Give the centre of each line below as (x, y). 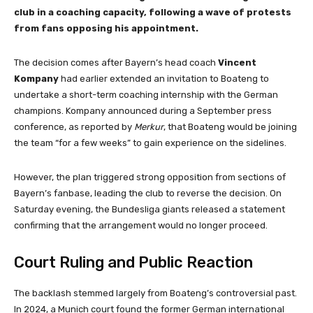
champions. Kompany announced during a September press (143, 110)
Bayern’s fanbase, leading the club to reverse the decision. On (148, 193)
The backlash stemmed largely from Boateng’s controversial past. (155, 293)
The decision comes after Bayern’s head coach (116, 62)
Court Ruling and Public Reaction (133, 262)
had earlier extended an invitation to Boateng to (164, 78)
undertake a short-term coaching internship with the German (146, 94)
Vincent (237, 62)
